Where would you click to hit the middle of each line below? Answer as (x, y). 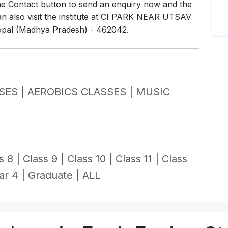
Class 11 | (139, 159)
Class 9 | (45, 159)
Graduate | (55, 175)
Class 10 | (91, 159)
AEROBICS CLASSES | (82, 92)
